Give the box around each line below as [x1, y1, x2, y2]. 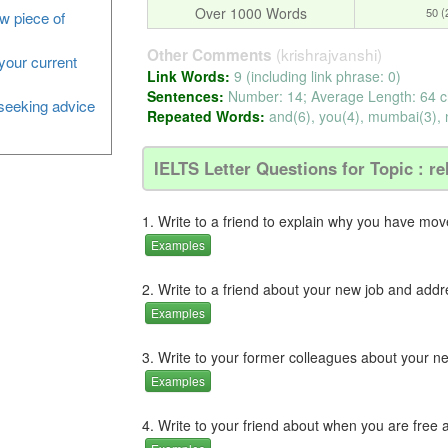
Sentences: [146, 85, 228, 106]
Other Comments [146, 43, 276, 66]
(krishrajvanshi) [275, 42, 382, 65]
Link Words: [146, 65, 234, 86]
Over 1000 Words [194, 2, 307, 23]
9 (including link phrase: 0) [233, 65, 401, 86]
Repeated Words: [146, 105, 269, 126]
